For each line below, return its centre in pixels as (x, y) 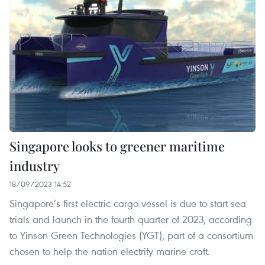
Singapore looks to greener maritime (117, 146)
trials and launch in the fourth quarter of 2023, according (131, 219)
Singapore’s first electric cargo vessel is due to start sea (128, 203)
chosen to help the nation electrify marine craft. (110, 251)
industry (35, 166)
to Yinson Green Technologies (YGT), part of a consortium (131, 235)
